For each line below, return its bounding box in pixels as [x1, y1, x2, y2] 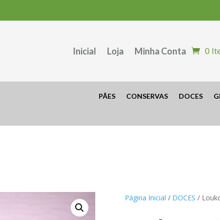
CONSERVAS [126, 91, 168, 100]
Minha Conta [135, 45, 186, 56]
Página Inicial [124, 192, 166, 202]
